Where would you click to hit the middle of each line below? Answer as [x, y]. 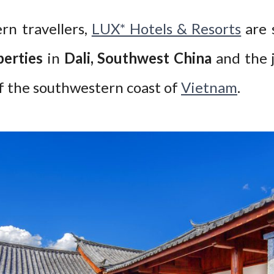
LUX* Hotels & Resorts [166, 28]
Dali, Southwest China [138, 58]
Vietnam [209, 87]
